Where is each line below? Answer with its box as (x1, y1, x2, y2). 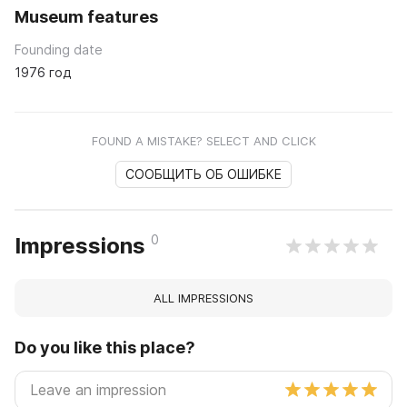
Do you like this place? (15, 338, 195, 358)
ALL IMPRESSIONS (154, 291, 253, 306)
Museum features (15, 7, 158, 27)
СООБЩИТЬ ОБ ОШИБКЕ (125, 166, 282, 183)
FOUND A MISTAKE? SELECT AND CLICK (91, 134, 316, 149)
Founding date (15, 42, 103, 58)
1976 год (15, 65, 71, 81)
